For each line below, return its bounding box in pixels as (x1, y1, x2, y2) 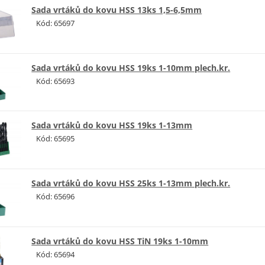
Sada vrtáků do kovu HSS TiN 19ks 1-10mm (31, 235, 209, 247)
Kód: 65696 (36, 191, 75, 202)
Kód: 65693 (36, 75, 75, 86)
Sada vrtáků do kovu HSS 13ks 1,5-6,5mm (31, 4, 202, 15)
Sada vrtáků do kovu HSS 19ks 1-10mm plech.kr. (31, 62, 231, 73)
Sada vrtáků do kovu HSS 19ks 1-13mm (31, 119, 193, 131)
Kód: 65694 (36, 249, 75, 260)
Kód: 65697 (36, 17, 75, 28)
